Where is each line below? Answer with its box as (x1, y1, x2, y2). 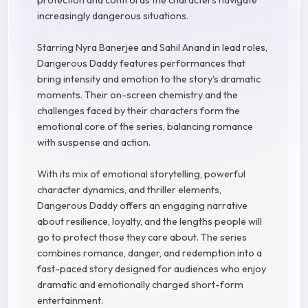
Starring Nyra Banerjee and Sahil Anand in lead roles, (37, 41, 267, 54)
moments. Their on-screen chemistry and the (37, 89, 238, 102)
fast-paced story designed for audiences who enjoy (37, 263, 266, 276)
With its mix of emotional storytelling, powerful (37, 168, 245, 181)
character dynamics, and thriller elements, (37, 184, 221, 197)
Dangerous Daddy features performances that (37, 57, 245, 70)
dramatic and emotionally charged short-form (37, 278, 243, 291)
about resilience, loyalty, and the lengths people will (37, 215, 262, 228)
